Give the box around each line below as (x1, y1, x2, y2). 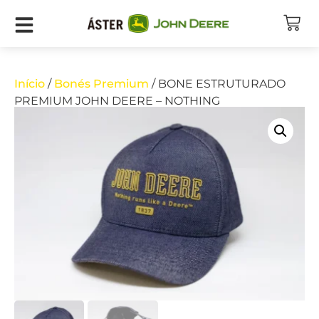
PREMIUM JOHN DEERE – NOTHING (14, 94, 220, 108)
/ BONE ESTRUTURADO (149, 77, 286, 91)
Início (14, 77, 45, 91)
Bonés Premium (54, 77, 149, 91)
